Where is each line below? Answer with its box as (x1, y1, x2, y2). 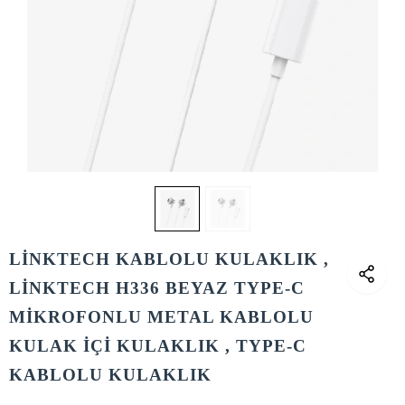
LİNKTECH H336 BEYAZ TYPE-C (9, 278, 305, 297)
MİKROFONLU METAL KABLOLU (9, 307, 314, 326)
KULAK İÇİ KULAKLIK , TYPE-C (9, 336, 306, 355)
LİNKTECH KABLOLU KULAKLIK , (9, 250, 329, 268)
